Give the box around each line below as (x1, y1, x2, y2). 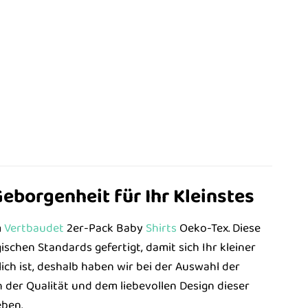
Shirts (145, 219, 177, 239)
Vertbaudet (3, 219, 64, 239)
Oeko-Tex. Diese (176, 219, 261, 239)
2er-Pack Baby (63, 219, 146, 239)
